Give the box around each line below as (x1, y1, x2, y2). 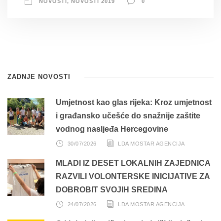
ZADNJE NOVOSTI (7, 73, 71, 80)
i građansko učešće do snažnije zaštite (56, 111, 200, 120)
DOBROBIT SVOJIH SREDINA (56, 185, 168, 194)
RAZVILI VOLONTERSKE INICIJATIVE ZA (56, 172, 210, 181)
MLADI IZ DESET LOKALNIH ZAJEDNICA (56, 159, 210, 167)
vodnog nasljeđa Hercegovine (56, 125, 168, 133)
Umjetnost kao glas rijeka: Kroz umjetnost (56, 98, 212, 107)
